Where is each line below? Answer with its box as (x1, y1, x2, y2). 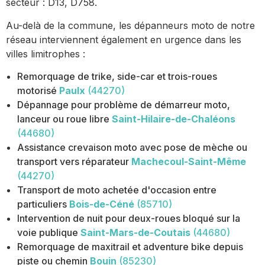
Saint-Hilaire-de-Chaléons (112, 113, 236, 125)
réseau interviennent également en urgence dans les (6, 33, 241, 46)
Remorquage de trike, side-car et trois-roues (17, 70, 218, 83)
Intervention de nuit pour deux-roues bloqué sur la (17, 212, 241, 225)
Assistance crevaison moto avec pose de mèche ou (17, 141, 248, 154)
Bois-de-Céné (69, 198, 135, 211)
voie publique (17, 227, 79, 239)
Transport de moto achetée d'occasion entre (17, 184, 217, 196)
